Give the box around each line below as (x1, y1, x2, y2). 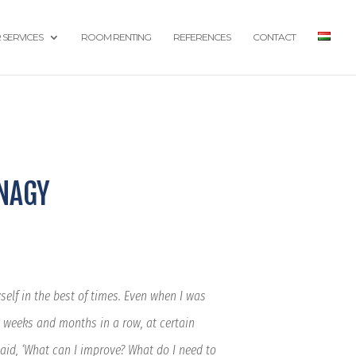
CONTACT (253, 31, 296, 43)
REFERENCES (173, 31, 230, 43)
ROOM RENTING (81, 31, 151, 43)
